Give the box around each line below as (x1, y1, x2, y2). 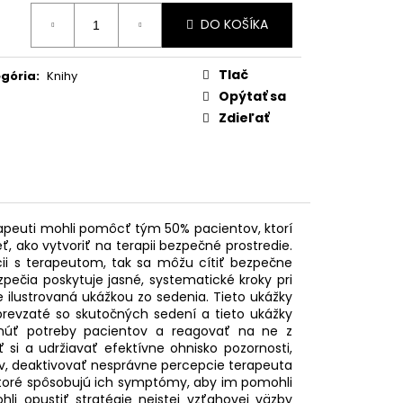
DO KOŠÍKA (201, 15, 268, 33)
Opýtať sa (219, 86, 286, 105)
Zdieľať (219, 108, 269, 127)
